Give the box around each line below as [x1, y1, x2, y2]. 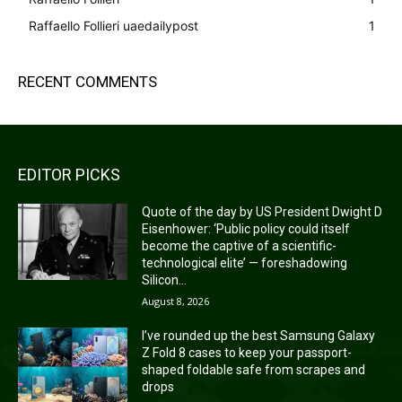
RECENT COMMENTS [18, 72, 157, 91]
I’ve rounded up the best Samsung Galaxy [142, 328, 376, 343]
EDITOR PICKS [18, 164, 120, 184]
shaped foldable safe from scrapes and [142, 362, 366, 377]
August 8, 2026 [142, 293, 210, 308]
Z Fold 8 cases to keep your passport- [142, 345, 353, 360]
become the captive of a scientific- [142, 238, 337, 253]
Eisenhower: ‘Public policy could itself [142, 221, 351, 236]
